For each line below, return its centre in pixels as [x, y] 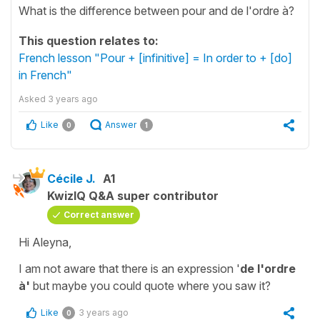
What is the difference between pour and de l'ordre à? [156, 10]
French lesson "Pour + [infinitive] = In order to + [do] [155, 57]
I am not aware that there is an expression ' [129, 268]
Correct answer [99, 214]
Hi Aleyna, [46, 242]
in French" [45, 75]
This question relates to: [89, 40]
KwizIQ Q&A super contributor [133, 195]
